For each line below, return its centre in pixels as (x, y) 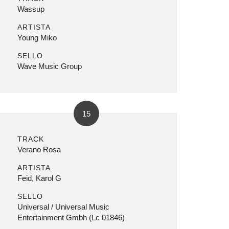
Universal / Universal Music (63, 207)
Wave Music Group (49, 66)
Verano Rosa (39, 150)
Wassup (31, 9)
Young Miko (37, 38)
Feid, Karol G (39, 178)
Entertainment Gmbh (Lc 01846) (71, 217)
